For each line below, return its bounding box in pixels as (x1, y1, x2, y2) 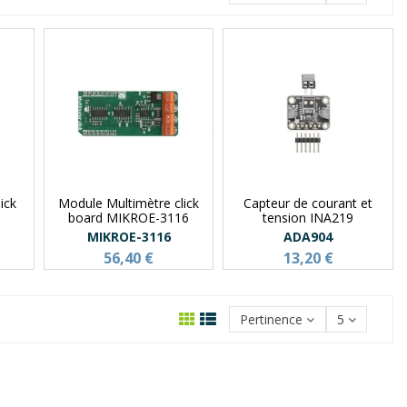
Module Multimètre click (58, 194, 200, 212)
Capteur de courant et (243, 194, 373, 212)
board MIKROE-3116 (68, 208, 190, 226)
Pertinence (240, 311, 303, 329)
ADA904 (283, 227, 333, 245)
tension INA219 (263, 208, 354, 226)
